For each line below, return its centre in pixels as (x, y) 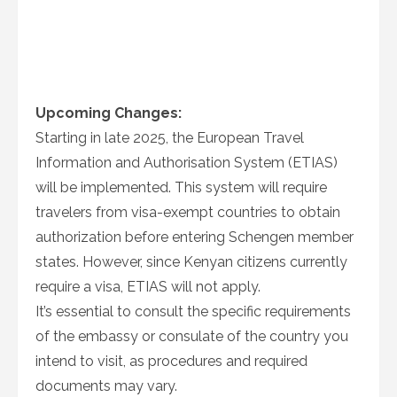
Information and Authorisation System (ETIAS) (187, 163)
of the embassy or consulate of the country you (192, 336)
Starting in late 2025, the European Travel (170, 138)
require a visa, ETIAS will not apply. (148, 287)
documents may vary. (106, 386)
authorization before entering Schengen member (195, 237)
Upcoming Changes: (109, 113)
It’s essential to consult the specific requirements (193, 311)
